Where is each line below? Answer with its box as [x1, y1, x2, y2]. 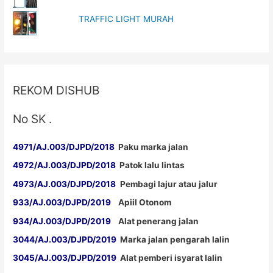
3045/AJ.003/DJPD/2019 [13, 253, 117, 263]
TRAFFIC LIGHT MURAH [79, 14, 174, 24]
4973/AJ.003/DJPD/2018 [13, 179, 116, 189]
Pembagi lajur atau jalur [120, 179, 218, 189]
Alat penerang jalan [111, 216, 199, 226]
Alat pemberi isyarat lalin [116, 253, 223, 263]
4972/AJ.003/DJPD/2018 [13, 160, 116, 171]
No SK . [13, 111, 52, 126]
